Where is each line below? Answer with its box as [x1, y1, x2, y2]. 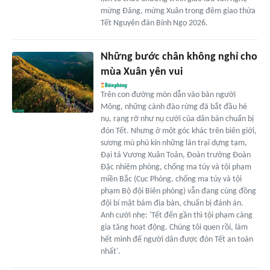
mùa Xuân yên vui [100, 66, 183, 78]
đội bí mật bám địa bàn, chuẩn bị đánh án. [100, 199, 243, 209]
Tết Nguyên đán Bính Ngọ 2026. [100, 19, 208, 28]
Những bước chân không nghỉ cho [100, 51, 257, 63]
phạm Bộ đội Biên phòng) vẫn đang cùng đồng [100, 187, 256, 196]
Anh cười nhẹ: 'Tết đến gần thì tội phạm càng [100, 211, 253, 221]
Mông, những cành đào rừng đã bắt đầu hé [100, 102, 247, 112]
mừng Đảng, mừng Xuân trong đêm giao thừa [100, 7, 256, 16]
